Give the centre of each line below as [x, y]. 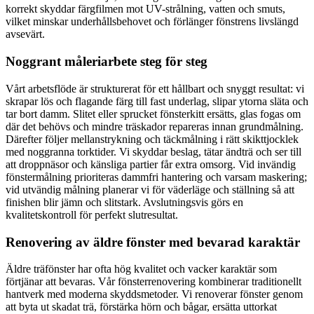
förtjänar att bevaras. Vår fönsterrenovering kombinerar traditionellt [153, 282]
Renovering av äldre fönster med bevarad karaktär [153, 242]
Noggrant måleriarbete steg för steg [107, 62]
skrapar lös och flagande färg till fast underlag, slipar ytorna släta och [157, 101]
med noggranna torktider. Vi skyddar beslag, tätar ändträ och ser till [153, 151]
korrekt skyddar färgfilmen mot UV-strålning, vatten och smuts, [145, 9]
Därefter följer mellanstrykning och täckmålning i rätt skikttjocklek [152, 139]
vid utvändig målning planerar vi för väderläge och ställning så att [150, 189]
